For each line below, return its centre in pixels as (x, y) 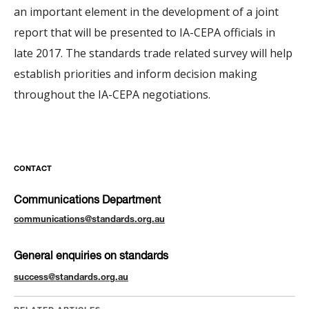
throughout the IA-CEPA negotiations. (112, 95)
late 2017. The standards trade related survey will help (153, 53)
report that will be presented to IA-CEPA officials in (144, 33)
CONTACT (33, 170)
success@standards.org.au (71, 279)
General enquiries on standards (91, 257)
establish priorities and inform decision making (136, 74)
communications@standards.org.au (89, 221)
